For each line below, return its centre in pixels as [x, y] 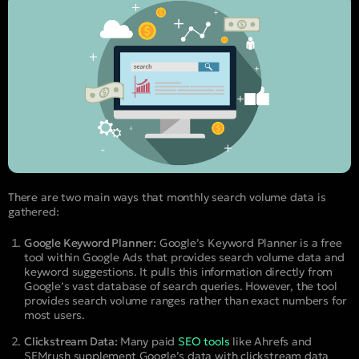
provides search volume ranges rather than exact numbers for [186, 300]
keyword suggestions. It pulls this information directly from [179, 271]
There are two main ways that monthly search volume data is [167, 197]
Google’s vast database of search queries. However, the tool [181, 286]
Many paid [149, 341]
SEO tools [204, 341]
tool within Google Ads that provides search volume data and [184, 257]
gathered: [34, 211]
